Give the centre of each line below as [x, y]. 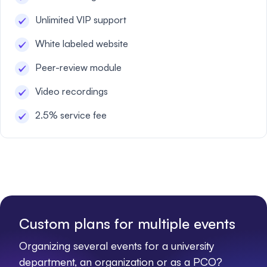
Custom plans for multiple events [127, 223]
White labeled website [82, 44]
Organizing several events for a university [117, 246]
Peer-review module [78, 67]
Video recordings [72, 91]
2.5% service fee [71, 115]
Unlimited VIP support [81, 20]
